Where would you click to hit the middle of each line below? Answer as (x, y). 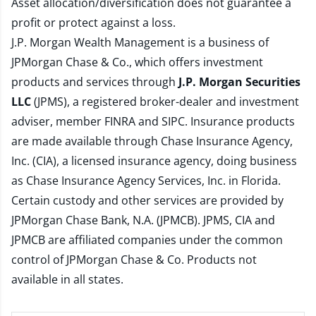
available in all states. (67, 279)
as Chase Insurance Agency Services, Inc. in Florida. (146, 181)
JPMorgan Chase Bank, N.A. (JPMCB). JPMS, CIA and (143, 220)
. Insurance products (240, 121)
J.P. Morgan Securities (239, 82)
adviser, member (58, 121)
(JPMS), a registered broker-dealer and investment (165, 102)
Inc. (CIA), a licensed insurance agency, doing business (154, 161)
